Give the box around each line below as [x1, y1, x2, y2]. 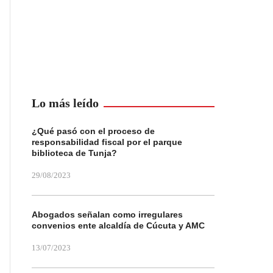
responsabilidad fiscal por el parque [32, 137, 182, 147]
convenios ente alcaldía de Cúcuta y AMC [32, 221, 205, 230]
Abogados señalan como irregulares [32, 210, 183, 219]
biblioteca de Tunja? [32, 148, 117, 158]
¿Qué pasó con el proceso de [32, 126, 155, 136]
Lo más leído [32, 96, 99, 110]
